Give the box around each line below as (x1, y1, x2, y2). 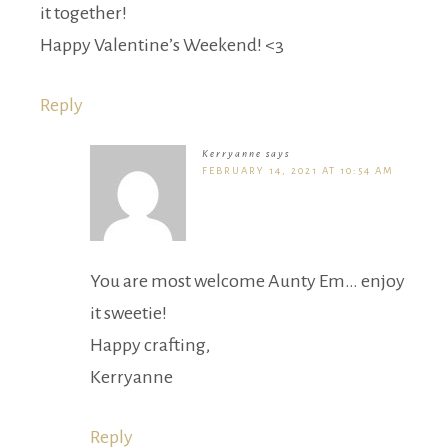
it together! (40, 3, 127, 24)
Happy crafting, (90, 335, 210, 356)
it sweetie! (90, 303, 167, 324)
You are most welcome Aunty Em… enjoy (90, 271, 405, 292)
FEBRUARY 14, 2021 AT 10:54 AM (202, 165, 394, 177)
